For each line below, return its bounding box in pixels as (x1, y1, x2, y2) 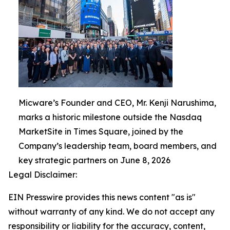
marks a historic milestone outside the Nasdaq (18, 111, 202, 122)
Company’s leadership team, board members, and (18, 140, 217, 151)
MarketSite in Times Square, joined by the (18, 126, 183, 137)
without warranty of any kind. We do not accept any (8, 206, 215, 217)
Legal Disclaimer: (8, 169, 77, 180)
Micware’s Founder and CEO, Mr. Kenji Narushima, (18, 97, 216, 108)
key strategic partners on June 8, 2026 (18, 155, 170, 165)
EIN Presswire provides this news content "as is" (8, 191, 196, 202)
